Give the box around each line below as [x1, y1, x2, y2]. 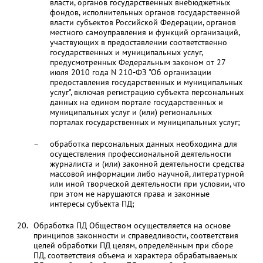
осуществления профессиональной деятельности [49, 149, 231, 159]
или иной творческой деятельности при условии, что [49, 178, 245, 189]
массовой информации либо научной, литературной [49, 168, 244, 179]
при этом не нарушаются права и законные [49, 188, 210, 199]
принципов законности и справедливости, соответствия [33, 230, 238, 241]
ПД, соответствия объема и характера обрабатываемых [33, 250, 237, 261]
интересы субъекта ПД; [49, 198, 134, 209]
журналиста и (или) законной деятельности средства [49, 159, 245, 169]
